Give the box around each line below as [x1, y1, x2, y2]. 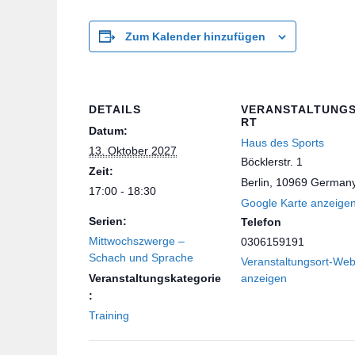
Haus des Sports [241, 136, 324, 149]
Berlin [241, 175, 269, 189]
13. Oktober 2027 [89, 143, 177, 157]
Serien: [89, 214, 127, 227]
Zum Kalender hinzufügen [125, 29, 265, 43]
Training [89, 308, 129, 322]
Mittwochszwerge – [89, 234, 185, 247]
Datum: [89, 124, 128, 137]
